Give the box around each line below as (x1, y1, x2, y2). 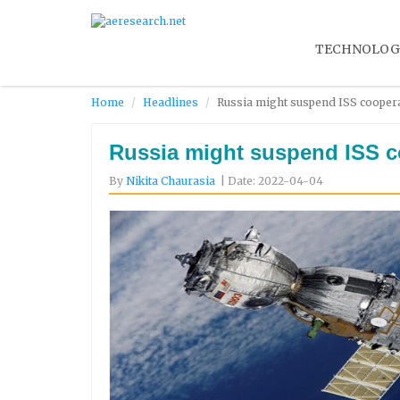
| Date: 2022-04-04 (221, 173, 323, 187)
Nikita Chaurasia (126, 173, 215, 187)
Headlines (143, 95, 198, 109)
